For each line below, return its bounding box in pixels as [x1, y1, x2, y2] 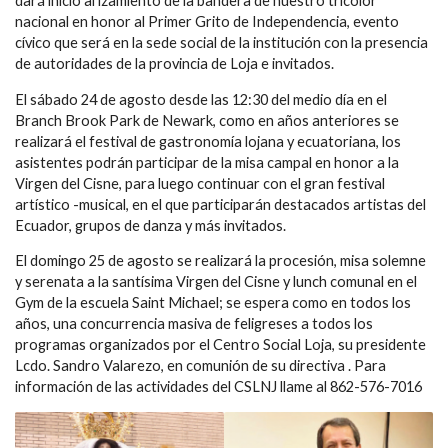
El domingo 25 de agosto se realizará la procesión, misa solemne [15, 252, 426, 270]
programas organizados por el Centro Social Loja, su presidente [15, 336, 426, 354]
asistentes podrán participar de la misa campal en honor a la [15, 153, 399, 171]
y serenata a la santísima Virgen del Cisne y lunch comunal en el [15, 273, 417, 291]
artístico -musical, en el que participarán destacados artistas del [15, 195, 426, 213]
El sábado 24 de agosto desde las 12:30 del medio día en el [15, 90, 387, 108]
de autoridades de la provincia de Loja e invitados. [15, 55, 334, 72]
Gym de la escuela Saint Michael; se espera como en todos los [15, 294, 411, 312]
